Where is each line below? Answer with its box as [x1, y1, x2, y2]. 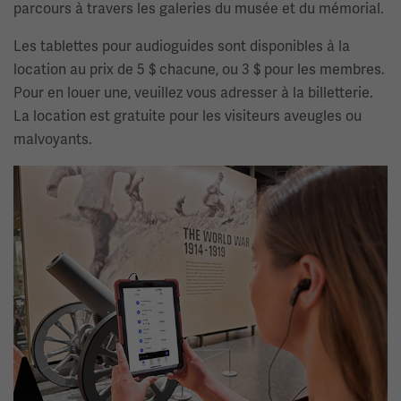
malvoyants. [13, 129, 92, 149]
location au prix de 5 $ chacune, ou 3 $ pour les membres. [13, 59, 385, 79]
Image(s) [13, 166, 73, 185]
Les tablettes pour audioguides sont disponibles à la [13, 36, 350, 55]
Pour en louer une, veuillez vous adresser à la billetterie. [13, 82, 373, 102]
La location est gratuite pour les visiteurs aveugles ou [13, 106, 362, 125]
